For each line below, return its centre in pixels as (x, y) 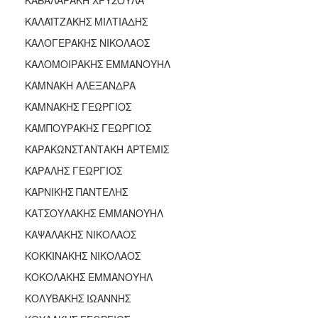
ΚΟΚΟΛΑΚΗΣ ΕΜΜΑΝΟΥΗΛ (89, 276)
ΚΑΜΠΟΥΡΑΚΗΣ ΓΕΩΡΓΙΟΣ (88, 127)
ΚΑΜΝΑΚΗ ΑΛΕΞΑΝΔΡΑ (80, 85)
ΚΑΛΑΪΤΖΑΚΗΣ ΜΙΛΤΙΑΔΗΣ (86, 21)
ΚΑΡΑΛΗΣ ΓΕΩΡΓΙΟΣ (73, 170)
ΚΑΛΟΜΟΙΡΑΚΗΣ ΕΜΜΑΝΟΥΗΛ (98, 64)
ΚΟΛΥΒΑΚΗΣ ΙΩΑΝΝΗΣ (78, 298)
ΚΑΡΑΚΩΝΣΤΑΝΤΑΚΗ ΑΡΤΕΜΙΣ (97, 149)
